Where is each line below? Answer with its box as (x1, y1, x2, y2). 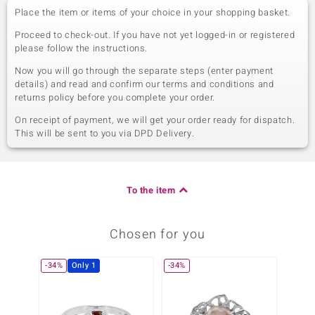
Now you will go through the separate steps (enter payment (15, 64, 274, 77)
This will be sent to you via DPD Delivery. (15, 127, 195, 140)
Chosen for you (109, 225, 206, 244)
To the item (127, 184, 176, 197)
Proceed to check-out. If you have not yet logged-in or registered (15, 28, 295, 41)
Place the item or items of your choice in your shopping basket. (15, 6, 290, 19)
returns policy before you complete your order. (15, 91, 215, 104)
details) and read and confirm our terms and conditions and (15, 77, 274, 91)
